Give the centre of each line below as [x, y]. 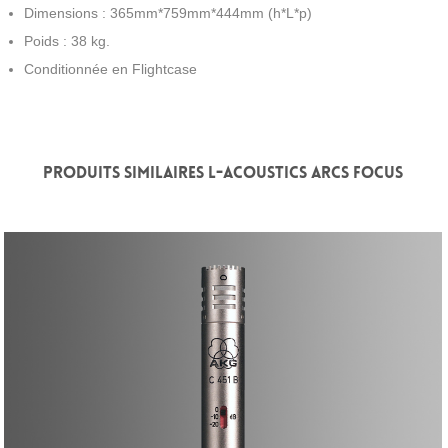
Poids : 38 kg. [67, 41]
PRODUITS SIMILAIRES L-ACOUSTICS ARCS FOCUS [223, 172]
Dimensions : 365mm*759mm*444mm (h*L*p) [168, 13]
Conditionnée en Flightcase [110, 69]
